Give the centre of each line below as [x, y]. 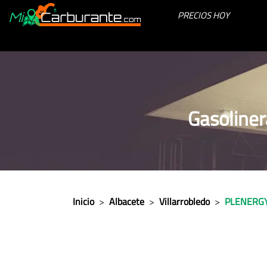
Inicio [83, 201]
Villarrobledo [184, 201]
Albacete [127, 201]
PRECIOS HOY [204, 15]
